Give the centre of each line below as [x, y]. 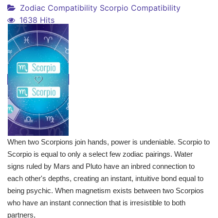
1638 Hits [37, 20]
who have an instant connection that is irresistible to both [96, 203]
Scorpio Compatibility [140, 8]
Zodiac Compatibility [59, 8]
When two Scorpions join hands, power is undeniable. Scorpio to [109, 142]
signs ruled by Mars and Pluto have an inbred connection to [101, 166]
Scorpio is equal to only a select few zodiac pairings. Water [100, 154]
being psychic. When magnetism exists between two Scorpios [106, 191]
